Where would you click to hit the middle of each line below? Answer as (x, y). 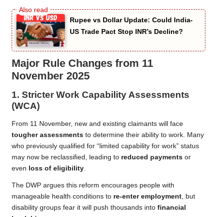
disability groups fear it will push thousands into (85, 208)
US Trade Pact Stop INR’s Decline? (126, 31)
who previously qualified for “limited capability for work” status (105, 146)
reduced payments (152, 157)
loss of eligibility (56, 169)
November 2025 (51, 76)
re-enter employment (147, 197)
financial (172, 208)
